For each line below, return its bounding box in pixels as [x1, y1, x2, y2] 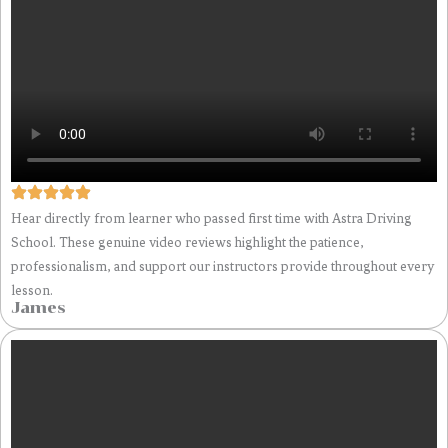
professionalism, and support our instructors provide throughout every [11, 258, 435, 275]
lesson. [11, 282, 53, 299]
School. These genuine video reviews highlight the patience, [11, 234, 364, 251]
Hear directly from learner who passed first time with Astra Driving [11, 210, 412, 227]
